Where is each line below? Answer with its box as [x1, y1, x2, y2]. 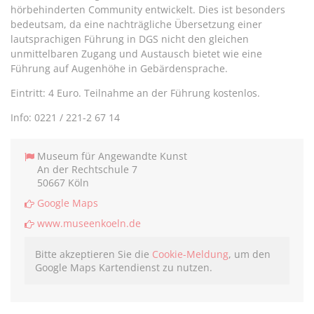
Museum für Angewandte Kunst [37, 149, 187, 163]
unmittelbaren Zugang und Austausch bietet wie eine [11, 47, 262, 61]
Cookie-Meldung [152, 247, 228, 261]
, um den [228, 247, 271, 261]
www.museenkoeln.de [37, 217, 141, 231]
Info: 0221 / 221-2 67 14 [11, 111, 120, 125]
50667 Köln [37, 176, 89, 190]
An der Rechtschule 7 [37, 163, 137, 177]
